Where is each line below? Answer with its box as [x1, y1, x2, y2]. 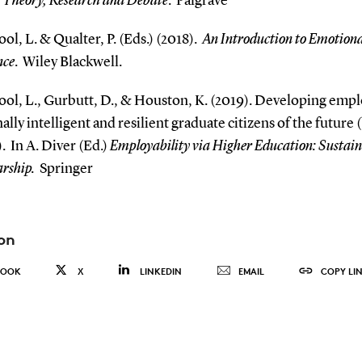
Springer [39, 161, 93, 176]
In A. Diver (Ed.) [10, 138, 110, 154]
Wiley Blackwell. [22, 54, 122, 69]
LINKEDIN [139, 264, 182, 277]
